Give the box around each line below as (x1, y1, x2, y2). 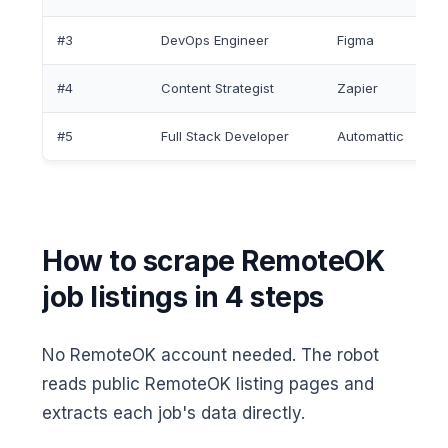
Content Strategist (161, 80, 274, 97)
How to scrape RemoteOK (42, 244, 384, 279)
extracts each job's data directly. (42, 403, 305, 424)
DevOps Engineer (161, 32, 269, 49)
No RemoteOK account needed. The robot (42, 345, 379, 366)
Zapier (337, 80, 378, 97)
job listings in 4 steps (42, 280, 324, 315)
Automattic (337, 128, 404, 145)
